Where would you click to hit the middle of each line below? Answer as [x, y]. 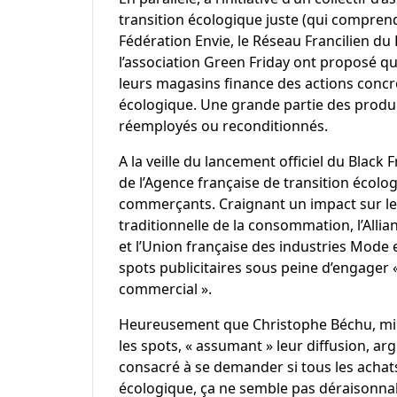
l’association [161, 62]
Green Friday [246, 62]
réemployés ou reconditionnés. [223, 125]
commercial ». [165, 288]
